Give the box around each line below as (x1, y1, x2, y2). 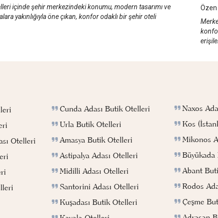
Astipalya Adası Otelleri (60, 150, 138, 161)
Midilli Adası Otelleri (60, 166, 129, 176)
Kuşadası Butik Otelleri (60, 197, 138, 207)
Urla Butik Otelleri (60, 119, 122, 129)
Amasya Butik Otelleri (60, 135, 133, 145)
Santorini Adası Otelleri (60, 182, 139, 192)
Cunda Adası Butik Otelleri (60, 104, 150, 114)
